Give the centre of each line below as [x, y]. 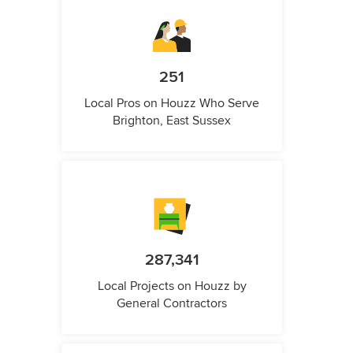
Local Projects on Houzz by [172, 286]
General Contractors [172, 303]
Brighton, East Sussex [172, 120]
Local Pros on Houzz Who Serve [172, 103]
